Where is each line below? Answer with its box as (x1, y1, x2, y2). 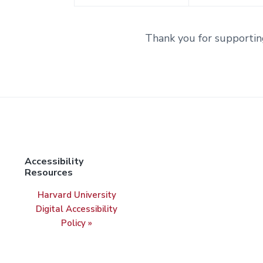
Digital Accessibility (36, 203, 118, 215)
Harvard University (37, 188, 116, 201)
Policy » (61, 217, 93, 229)
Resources (24, 166, 73, 179)
